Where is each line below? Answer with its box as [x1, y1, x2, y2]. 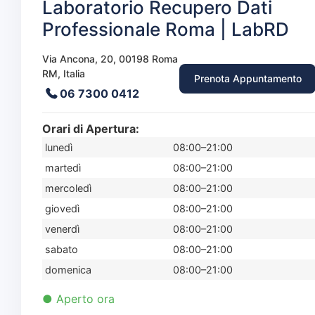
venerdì [45, 223, 79, 235]
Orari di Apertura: [42, 122, 139, 136]
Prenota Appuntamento [193, 72, 302, 84]
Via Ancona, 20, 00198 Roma [42, 53, 178, 65]
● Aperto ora [42, 292, 115, 306]
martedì [45, 162, 81, 174]
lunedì [45, 141, 72, 153]
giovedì [45, 202, 79, 214]
